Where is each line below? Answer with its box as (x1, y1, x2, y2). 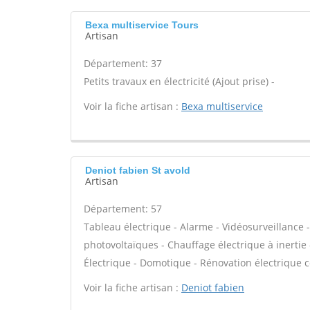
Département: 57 (84, 202, 162, 215)
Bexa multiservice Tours (85, 19, 199, 30)
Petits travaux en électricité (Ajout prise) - (84, 75, 275, 88)
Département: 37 (84, 57, 162, 70)
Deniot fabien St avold (85, 165, 190, 176)
